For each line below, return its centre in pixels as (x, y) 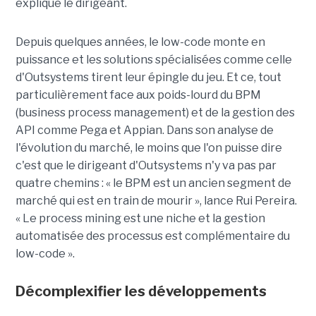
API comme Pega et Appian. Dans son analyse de (144, 130)
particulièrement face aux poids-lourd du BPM (138, 95)
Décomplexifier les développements (141, 292)
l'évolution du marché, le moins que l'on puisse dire (148, 148)
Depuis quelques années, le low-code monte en (140, 42)
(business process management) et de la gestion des (155, 113)
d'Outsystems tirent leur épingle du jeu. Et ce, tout (148, 78)
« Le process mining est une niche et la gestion (140, 219)
